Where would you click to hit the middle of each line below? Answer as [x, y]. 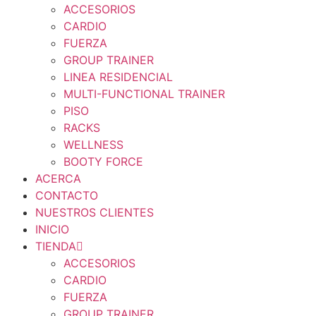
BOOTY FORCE [103, 161]
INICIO [52, 229]
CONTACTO [67, 195]
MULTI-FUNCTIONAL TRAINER [144, 93]
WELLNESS [93, 144]
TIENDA [56, 246]
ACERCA [58, 178]
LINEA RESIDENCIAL [118, 77]
